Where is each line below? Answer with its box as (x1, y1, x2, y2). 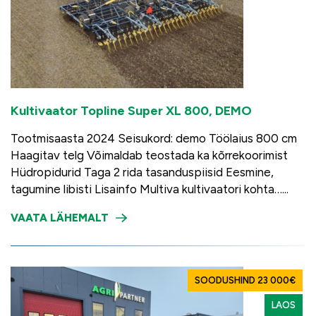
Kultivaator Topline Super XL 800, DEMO (11, 103, 252, 119)
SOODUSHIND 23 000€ (195, 275, 296, 286)
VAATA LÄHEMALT (11, 212, 109, 224)
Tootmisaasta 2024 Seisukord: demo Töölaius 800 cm (11, 131, 297, 145)
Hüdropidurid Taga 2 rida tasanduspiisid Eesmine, (11, 165, 274, 179)
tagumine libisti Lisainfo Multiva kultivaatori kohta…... (11, 182, 288, 196)
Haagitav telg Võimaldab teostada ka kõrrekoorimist (11, 148, 288, 162)
